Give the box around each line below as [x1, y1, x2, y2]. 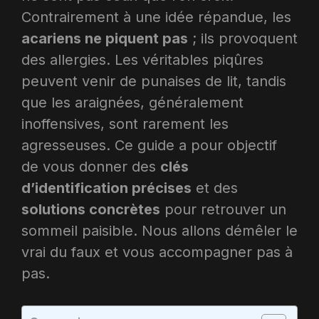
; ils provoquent [188, 30, 298, 47]
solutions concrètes [21, 201, 160, 218]
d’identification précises [21, 179, 192, 197]
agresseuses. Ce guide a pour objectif [21, 137, 277, 154]
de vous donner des [21, 158, 160, 175]
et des [192, 179, 238, 197]
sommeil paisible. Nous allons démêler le [21, 222, 298, 239]
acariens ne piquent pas [21, 30, 188, 47]
